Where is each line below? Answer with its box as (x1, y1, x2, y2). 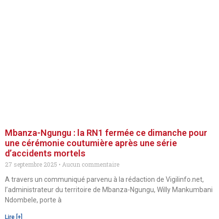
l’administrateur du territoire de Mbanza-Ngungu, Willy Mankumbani (5, 186, 213, 194)
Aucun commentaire (61, 160, 119, 168)
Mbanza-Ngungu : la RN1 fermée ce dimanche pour (5, 128, 207, 138)
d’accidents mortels (5, 148, 86, 158)
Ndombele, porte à (5, 196, 62, 204)
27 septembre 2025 (5, 160, 59, 168)
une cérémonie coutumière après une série (5, 138, 177, 148)
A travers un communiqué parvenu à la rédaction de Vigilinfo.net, (5, 175, 204, 183)
